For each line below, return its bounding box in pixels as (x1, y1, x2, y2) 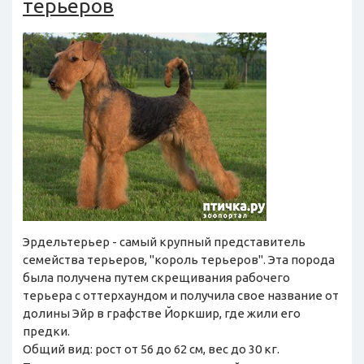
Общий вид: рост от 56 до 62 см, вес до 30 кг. (23, 342, 279, 357)
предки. (23, 324, 70, 339)
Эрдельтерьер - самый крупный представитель (23, 235, 305, 249)
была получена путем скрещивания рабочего (23, 271, 290, 285)
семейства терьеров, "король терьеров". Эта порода (23, 253, 335, 267)
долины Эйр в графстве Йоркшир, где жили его (23, 306, 301, 321)
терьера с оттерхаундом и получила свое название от (23, 288, 339, 303)
